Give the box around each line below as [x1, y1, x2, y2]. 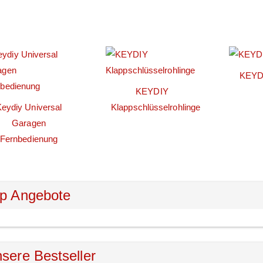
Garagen [12, 118, 46, 129]
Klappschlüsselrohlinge [111, 102, 201, 113]
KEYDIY [136, 86, 168, 97]
